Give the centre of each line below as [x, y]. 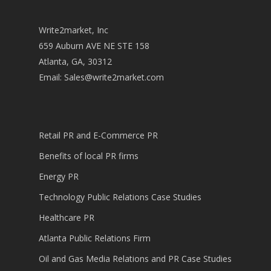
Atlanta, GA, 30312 [75, 61]
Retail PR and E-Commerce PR [98, 135]
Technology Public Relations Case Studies [120, 197]
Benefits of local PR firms [89, 156]
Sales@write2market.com [114, 77]
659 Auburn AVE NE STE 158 [94, 46]
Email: [51, 77]
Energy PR [59, 176]
